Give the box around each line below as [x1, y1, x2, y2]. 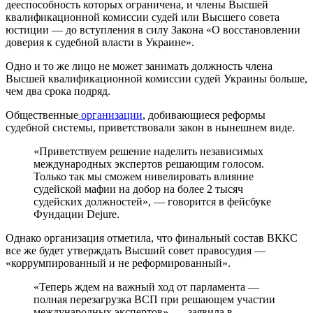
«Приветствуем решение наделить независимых [34, 145, 263, 158]
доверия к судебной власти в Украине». [6, 36, 194, 49]
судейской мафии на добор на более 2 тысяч [34, 183, 243, 196]
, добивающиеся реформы [143, 109, 265, 122]
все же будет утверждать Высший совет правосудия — [6, 245, 265, 257]
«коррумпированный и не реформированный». [6, 257, 231, 270]
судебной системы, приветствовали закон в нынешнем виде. [6, 122, 295, 134]
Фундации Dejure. [34, 208, 119, 221]
